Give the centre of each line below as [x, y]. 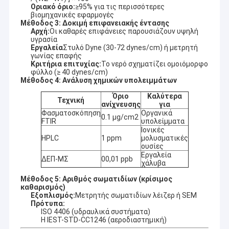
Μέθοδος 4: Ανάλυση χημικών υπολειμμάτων [98, 81]
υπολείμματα [163, 121]
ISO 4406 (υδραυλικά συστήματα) [95, 212]
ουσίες [152, 146]
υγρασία [44, 40]
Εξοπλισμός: [53, 196]
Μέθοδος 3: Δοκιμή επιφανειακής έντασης [95, 23]
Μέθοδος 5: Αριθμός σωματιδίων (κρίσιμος [96, 179]
